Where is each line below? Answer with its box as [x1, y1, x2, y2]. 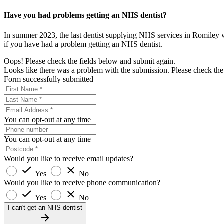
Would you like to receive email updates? [4, 154, 133, 163]
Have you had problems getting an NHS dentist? [4, 11, 167, 20]
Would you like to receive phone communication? [4, 178, 160, 187]
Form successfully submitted [4, 74, 93, 83]
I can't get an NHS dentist [8, 203, 82, 211]
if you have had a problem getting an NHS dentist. [4, 39, 162, 48]
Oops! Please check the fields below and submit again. [4, 56, 175, 65]
